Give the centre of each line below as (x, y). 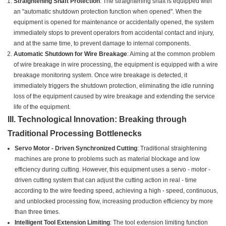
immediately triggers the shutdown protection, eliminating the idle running (114, 86)
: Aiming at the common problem (171, 54)
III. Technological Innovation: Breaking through (97, 120)
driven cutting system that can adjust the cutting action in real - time (106, 180)
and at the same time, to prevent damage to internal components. (102, 44)
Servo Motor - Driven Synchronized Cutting (76, 149)
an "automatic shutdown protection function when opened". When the (108, 12)
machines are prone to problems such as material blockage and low (107, 159)
